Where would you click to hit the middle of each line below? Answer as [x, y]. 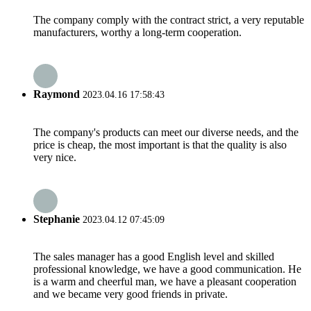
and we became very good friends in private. [131, 294]
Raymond [57, 94]
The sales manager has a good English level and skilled [154, 257]
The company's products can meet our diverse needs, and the [166, 132]
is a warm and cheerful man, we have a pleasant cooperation [165, 282]
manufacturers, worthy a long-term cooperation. [137, 33]
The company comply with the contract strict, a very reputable [169, 20]
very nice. [55, 157]
